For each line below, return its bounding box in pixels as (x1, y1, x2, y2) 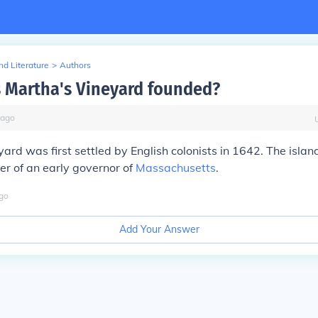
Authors (60, 60, 91, 70)
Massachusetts (136, 160, 216, 175)
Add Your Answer (119, 223, 199, 236)
